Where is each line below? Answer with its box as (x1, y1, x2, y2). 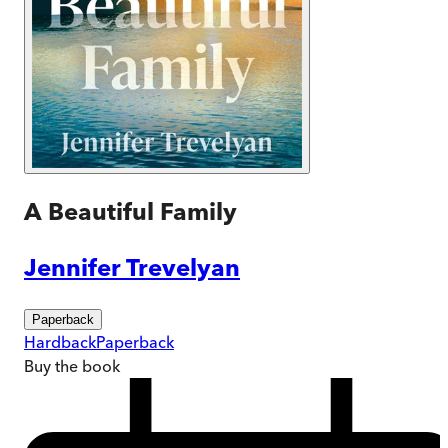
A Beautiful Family (24, 196, 237, 226)
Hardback (24, 331, 96, 352)
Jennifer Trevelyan (24, 252, 240, 282)
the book (51, 355, 120, 376)
